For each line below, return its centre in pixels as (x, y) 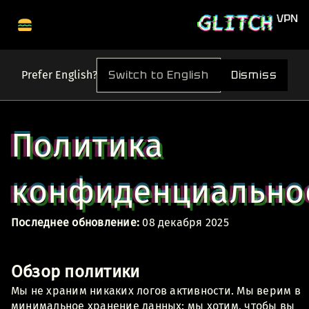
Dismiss (254, 75)
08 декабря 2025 (184, 222)
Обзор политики (76, 271)
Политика (87, 145)
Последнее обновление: (76, 222)
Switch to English (159, 74)
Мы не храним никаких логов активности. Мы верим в (156, 290)
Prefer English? (59, 74)
